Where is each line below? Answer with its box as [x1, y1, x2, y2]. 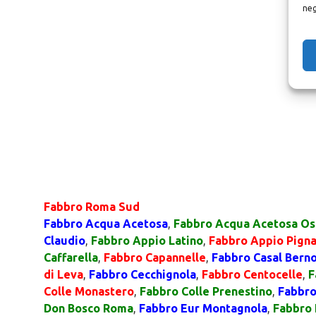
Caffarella [44, 251, 98, 264]
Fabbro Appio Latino [91, 234, 203, 247]
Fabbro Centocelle [202, 268, 303, 281]
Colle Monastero [44, 285, 134, 298]
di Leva [44, 268, 83, 281]
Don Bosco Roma [44, 302, 133, 315]
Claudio [44, 234, 85, 247]
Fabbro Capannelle [104, 251, 206, 264]
